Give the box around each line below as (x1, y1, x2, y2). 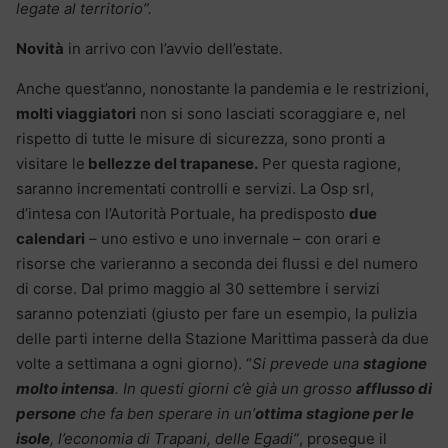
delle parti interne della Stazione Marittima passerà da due (16, 328, 429, 348)
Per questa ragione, (258, 153, 401, 173)
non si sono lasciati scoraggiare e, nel (136, 103, 406, 123)
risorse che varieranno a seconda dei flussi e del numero (16, 253, 418, 273)
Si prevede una (252, 353, 363, 373)
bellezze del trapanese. (85, 153, 258, 173)
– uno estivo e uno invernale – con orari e (85, 228, 381, 248)
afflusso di (356, 378, 432, 398)
